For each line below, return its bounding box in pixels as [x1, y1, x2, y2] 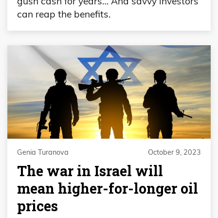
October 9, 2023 [148, 148, 201, 157]
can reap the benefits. [17, 8, 110, 20]
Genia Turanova [17, 148, 69, 157]
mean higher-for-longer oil [17, 179, 198, 198]
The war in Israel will [17, 161, 163, 180]
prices [17, 196, 58, 215]
